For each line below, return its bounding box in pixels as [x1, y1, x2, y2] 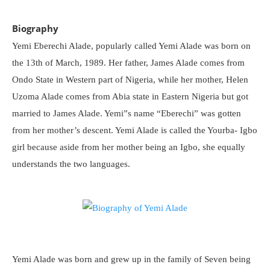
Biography [12, 22, 58, 34]
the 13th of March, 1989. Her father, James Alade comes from [12, 58, 245, 67]
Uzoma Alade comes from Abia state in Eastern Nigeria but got [12, 92, 248, 101]
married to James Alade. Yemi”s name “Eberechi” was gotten [12, 108, 241, 118]
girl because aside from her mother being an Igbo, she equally [12, 142, 245, 152]
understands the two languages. [12, 159, 130, 169]
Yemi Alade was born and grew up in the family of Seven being [12, 254, 251, 264]
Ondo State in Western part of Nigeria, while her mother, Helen [12, 75, 248, 84]
